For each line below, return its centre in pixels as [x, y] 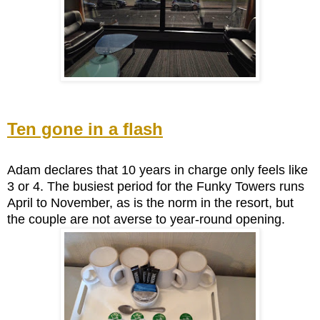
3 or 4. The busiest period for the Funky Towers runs [156, 187]
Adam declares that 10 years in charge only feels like [157, 170]
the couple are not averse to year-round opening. [148, 220]
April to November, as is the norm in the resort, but [150, 203]
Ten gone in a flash [85, 129]
